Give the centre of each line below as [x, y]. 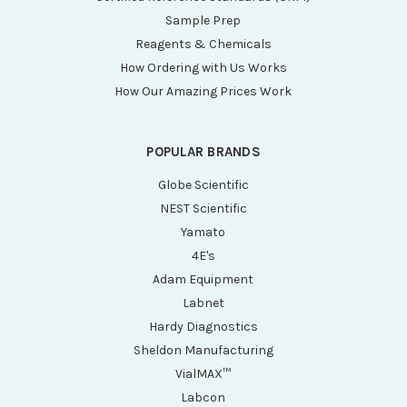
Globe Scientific [203, 185]
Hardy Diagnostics [203, 327]
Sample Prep [203, 21]
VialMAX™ [203, 374]
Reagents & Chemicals [203, 45]
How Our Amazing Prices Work [203, 92]
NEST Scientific [203, 209]
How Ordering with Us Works [203, 68]
